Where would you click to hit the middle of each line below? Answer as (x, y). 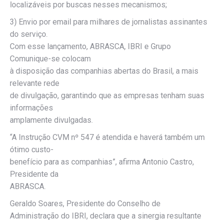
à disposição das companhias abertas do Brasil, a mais (104, 71)
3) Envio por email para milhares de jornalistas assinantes (109, 22)
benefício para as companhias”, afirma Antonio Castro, (102, 162)
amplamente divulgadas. (51, 120)
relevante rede (35, 83)
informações (31, 108)
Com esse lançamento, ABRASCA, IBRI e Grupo (90, 46)
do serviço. (29, 34)
